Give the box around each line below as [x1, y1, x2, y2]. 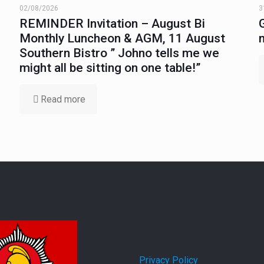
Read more [40, 93, 85, 105]
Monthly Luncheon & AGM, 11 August [19, 31, 225, 45]
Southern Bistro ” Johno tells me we [19, 45, 219, 60]
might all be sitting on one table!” [19, 60, 200, 75]
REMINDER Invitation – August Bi [19, 16, 205, 31]
